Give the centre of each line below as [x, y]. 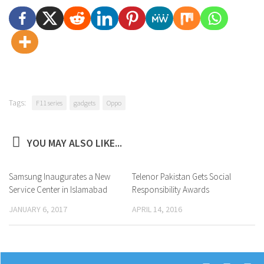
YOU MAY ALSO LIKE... [74, 143]
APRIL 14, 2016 [157, 209]
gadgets [85, 103]
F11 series [49, 103]
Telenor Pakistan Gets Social [181, 176]
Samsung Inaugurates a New [60, 176]
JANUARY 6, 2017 [38, 209]
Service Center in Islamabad [58, 189]
